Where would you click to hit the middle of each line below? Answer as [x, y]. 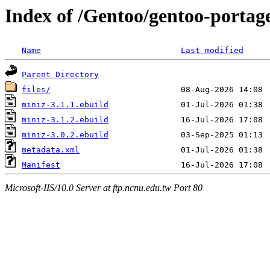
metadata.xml [51, 150]
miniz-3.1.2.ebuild [65, 120]
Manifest [41, 165]
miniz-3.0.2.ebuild [65, 135]
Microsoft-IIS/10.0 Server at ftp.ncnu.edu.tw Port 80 [104, 187]
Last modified [212, 51]
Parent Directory [60, 75]
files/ [36, 90]
